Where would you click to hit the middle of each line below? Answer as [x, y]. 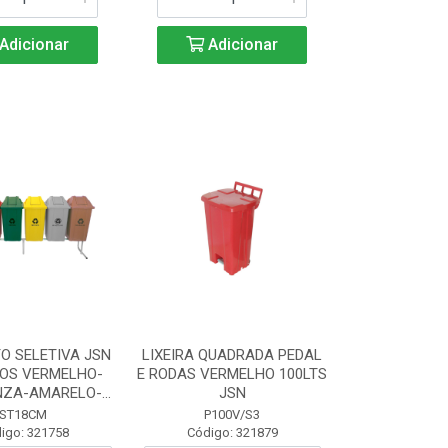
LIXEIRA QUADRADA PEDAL [232, 355]
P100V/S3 [232, 414]
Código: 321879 [232, 432]
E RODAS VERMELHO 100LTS [232, 374]
